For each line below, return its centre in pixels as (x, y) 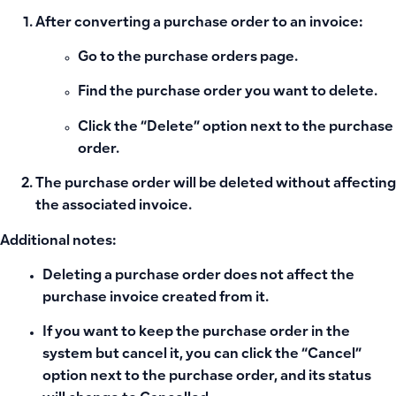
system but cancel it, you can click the (172, 355)
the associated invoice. (114, 207)
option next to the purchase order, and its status (207, 377)
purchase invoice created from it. (156, 298)
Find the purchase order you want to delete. (228, 93)
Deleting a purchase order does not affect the (198, 276)
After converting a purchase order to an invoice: (199, 23)
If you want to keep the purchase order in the (196, 333)
